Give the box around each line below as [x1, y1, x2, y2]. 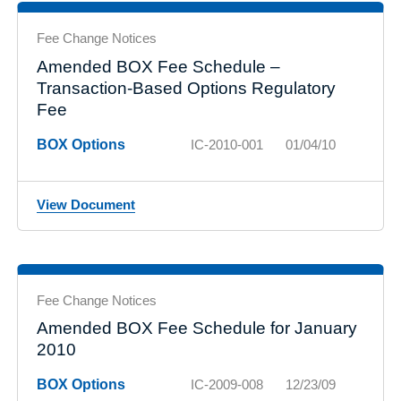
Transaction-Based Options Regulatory [37, 78, 336, 98]
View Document [37, 196, 135, 212]
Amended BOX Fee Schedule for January [37, 319, 357, 337]
